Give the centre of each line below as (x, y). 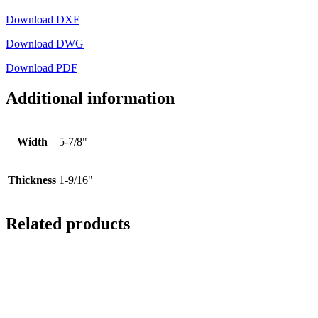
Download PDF (42, 68)
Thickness (32, 180)
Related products (68, 223)
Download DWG (45, 44)
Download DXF (43, 20)
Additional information (90, 98)
